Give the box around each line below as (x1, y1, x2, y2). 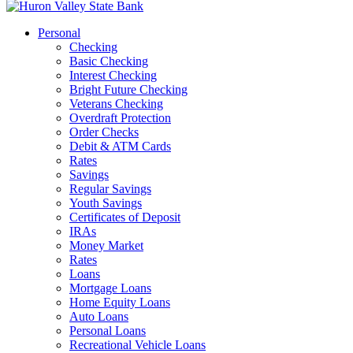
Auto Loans (69, 310, 128, 323)
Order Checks (69, 125, 139, 139)
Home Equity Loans (69, 295, 170, 309)
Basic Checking (69, 54, 148, 68)
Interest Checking (69, 69, 157, 82)
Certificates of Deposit (69, 210, 180, 224)
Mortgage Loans (69, 281, 151, 295)
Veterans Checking (69, 97, 163, 110)
